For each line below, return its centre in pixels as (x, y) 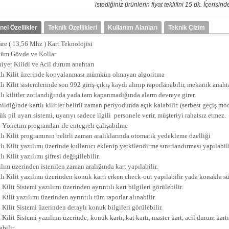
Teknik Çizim (186, 28)
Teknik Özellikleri (72, 28)
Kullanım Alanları (132, 28)
